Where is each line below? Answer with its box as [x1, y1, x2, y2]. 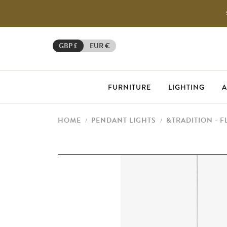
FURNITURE [108, 82, 151, 93]
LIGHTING [168, 82, 205, 93]
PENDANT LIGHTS [91, 115, 156, 126]
